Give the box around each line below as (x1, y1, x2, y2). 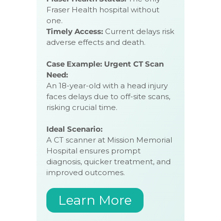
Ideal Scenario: (46, 124, 103, 134)
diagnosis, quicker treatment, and (46, 156, 171, 166)
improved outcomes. (46, 167, 125, 177)
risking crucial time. (46, 102, 117, 112)
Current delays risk (105, 26, 174, 36)
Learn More (58, 192, 132, 208)
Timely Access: (46, 26, 103, 36)
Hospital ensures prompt (46, 146, 141, 155)
